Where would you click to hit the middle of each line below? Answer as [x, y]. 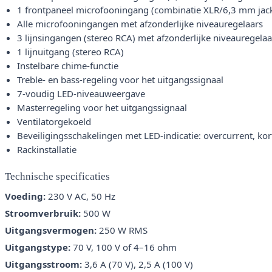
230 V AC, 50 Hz [80, 196]
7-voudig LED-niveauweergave [81, 94]
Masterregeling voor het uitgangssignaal [102, 108]
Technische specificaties [57, 177]
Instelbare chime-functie [68, 66]
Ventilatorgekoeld [54, 122]
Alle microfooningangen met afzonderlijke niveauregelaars [140, 24]
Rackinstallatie [47, 150]
